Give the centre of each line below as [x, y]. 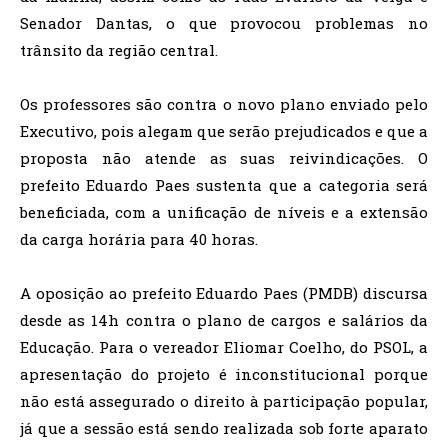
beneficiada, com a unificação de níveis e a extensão [224, 212]
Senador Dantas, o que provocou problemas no [224, 23]
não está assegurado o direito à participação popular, [224, 401]
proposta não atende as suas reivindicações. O [224, 158]
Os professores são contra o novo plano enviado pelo [224, 104]
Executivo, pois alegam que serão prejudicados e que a [224, 131]
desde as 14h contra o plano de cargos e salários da [224, 320]
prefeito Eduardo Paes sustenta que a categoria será [224, 185]
